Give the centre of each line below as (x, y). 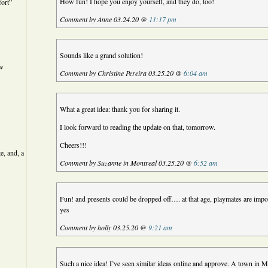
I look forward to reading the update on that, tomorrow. (138, 127)
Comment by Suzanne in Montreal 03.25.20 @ (127, 163)
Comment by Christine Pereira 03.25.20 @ (122, 73)
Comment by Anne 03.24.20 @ (105, 19)
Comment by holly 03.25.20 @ (104, 227)
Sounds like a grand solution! (102, 55)
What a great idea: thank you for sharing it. (120, 109)
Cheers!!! (74, 145)
